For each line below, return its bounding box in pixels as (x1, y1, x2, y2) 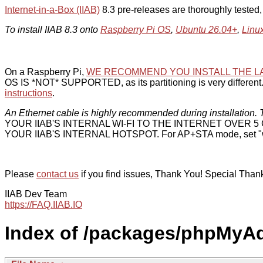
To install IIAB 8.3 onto (5, 25, 100, 35)
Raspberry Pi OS (100, 25, 171, 35)
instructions (5, 88, 52, 98)
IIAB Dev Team (5, 189, 67, 199)
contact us (36, 169, 79, 179)
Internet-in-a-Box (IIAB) (5, 5, 100, 15)
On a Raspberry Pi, (5, 67, 86, 77)
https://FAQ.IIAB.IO (5, 200, 82, 210)
